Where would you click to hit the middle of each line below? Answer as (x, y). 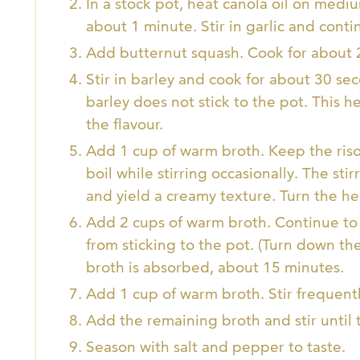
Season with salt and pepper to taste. (216, 347)
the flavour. (125, 125)
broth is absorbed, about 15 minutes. (215, 268)
